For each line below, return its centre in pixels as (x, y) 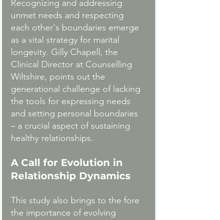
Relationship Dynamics (71, 176)
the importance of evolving (65, 213)
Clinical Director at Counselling (73, 65)
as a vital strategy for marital (66, 40)
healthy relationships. (52, 138)
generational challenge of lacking (77, 89)
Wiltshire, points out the (59, 77)
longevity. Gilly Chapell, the (66, 52)
